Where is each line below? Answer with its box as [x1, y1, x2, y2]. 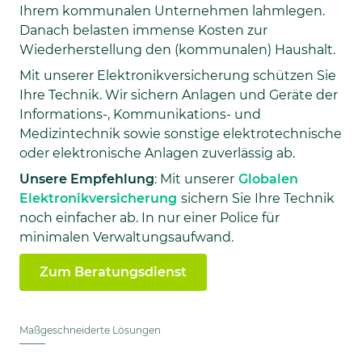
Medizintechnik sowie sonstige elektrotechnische [19, 126, 342, 141]
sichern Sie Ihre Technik [178, 191, 335, 206]
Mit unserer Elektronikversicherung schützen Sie [19, 68, 336, 83]
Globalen [238, 171, 298, 187]
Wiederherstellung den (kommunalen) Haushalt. [19, 42, 335, 57]
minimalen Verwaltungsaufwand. [19, 229, 234, 245]
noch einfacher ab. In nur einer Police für [19, 210, 280, 225]
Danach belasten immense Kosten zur [19, 23, 267, 38]
